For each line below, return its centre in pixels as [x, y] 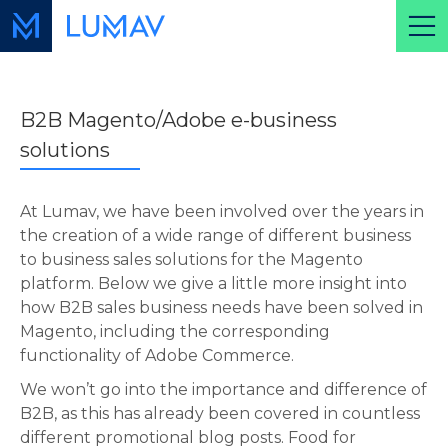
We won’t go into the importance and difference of [223, 390]
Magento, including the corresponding [175, 332]
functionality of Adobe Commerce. [157, 356]
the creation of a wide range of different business [215, 236]
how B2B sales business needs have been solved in [221, 308]
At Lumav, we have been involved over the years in [222, 212]
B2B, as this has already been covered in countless [220, 414]
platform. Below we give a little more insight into [213, 284]
